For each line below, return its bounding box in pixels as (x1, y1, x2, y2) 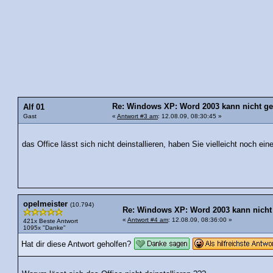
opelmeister (23, 200, 68, 209)
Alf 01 (23, 102, 44, 112)
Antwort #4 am (127, 216, 168, 224)
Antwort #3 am (117, 112, 158, 119)
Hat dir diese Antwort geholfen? (21, 240, 131, 249)
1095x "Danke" (23, 224, 66, 232)
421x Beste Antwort (23, 218, 78, 225)
